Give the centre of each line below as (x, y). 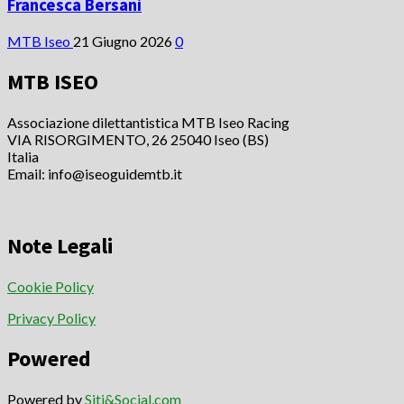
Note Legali (60, 245)
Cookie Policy (50, 286)
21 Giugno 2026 (124, 41)
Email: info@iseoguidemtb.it (95, 173)
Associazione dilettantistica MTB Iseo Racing (148, 122)
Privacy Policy (51, 317)
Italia (23, 156)
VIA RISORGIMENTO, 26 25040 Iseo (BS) (138, 139)
